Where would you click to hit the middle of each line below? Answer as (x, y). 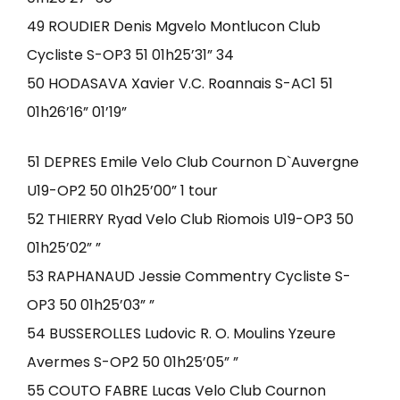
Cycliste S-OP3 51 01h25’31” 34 (130, 55)
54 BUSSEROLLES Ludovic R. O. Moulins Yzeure (181, 333)
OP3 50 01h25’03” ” (91, 305)
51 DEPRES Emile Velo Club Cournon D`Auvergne (193, 162)
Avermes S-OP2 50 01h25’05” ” (133, 362)
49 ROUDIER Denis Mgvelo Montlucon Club (174, 26)
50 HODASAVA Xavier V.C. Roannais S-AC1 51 (180, 83)
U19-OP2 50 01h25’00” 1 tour (122, 191)
